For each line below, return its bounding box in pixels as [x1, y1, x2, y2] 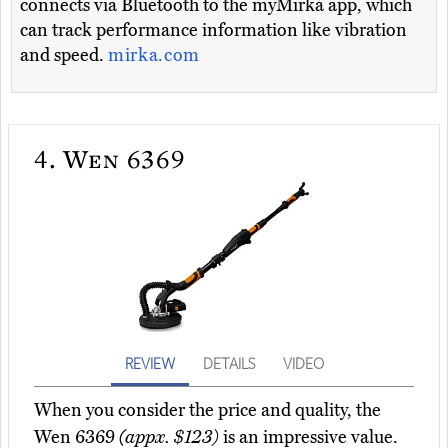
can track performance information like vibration [20, 19, 407, 42]
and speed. [20, 44, 108, 67]
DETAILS [202, 353, 255, 374]
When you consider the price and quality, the [34, 399, 381, 422]
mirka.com [108, 44, 200, 67]
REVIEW [124, 353, 175, 374]
